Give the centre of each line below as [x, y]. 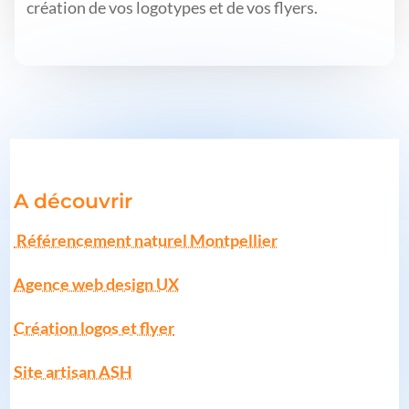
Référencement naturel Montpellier [146, 241]
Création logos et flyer [94, 328]
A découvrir [73, 201]
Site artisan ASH [73, 372]
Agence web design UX [97, 284]
